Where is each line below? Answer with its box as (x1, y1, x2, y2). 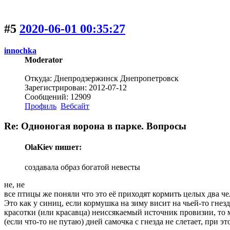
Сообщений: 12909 (25, 92, 91, 102)
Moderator (25, 55, 63, 65)
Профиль (25, 102, 56, 111)
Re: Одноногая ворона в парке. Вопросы (4, 120, 186, 131)
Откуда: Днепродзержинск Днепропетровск (25, 74, 179, 83)
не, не (4, 180, 25, 189)
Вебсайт (61, 102, 89, 111)
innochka (4, 46, 36, 55)
